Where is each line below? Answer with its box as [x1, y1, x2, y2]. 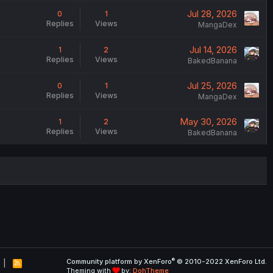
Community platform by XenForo [66, 257, 172, 266]
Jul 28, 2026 [186, 7, 237, 19]
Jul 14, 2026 [189, 43, 237, 55]
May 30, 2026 [179, 115, 237, 127]
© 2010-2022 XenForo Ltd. [177, 257, 267, 266]
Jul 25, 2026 [186, 79, 237, 91]
